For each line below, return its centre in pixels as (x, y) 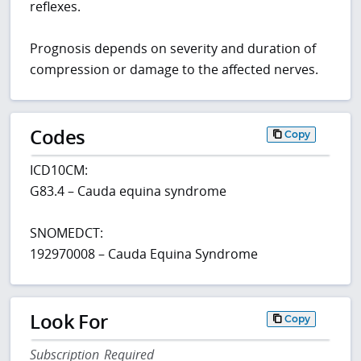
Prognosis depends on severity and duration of (173, 49)
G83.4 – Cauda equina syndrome (129, 191)
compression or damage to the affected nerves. (174, 70)
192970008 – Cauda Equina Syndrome (144, 254)
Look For (69, 322)
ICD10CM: (59, 170)
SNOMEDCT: (67, 233)
